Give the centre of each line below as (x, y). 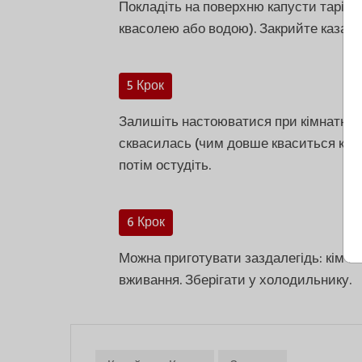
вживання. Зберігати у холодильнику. (235, 281)
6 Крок (146, 223)
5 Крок (145, 87)
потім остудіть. (165, 166)
